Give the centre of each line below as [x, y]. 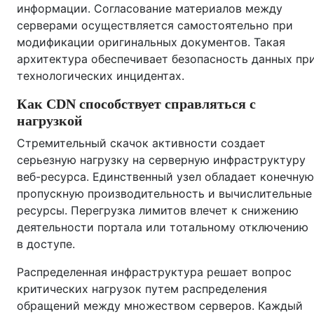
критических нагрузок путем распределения [142, 289]
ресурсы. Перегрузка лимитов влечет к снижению [158, 210]
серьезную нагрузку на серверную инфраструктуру [161, 160]
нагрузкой [50, 121]
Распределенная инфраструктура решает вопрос [154, 272]
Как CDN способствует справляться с [136, 104]
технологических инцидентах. [101, 76]
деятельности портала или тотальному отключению [163, 227]
